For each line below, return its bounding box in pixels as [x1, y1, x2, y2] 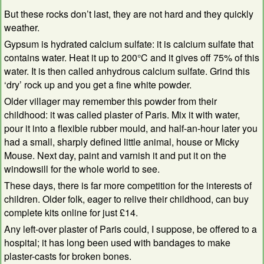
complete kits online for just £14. [4, 205, 138, 219]
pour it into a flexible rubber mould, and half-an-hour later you [4, 121, 258, 135]
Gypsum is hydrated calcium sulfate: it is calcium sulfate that [4, 37, 253, 51]
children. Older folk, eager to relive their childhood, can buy [4, 192, 249, 206]
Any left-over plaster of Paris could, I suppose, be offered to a [4, 222, 257, 236]
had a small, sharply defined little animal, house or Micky [4, 134, 239, 148]
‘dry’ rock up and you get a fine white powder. [4, 77, 192, 91]
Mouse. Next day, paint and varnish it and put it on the [4, 148, 226, 162]
